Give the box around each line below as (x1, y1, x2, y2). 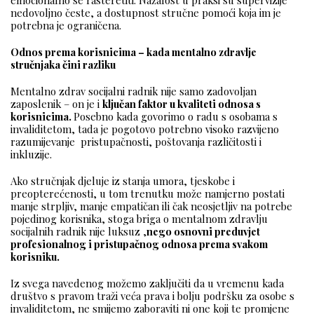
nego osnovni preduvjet (146, 224, 260, 239)
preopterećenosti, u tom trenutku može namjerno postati (11, 186, 285, 201)
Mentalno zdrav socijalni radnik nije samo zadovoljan (11, 84, 257, 99)
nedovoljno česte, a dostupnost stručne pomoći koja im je (11, 6, 281, 20)
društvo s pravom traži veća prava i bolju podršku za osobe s (11, 289, 294, 303)
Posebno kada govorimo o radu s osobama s (74, 109, 278, 124)
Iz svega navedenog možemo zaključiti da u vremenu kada (11, 276, 284, 291)
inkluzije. (11, 147, 52, 162)
